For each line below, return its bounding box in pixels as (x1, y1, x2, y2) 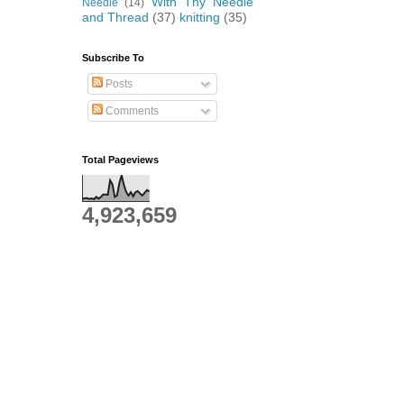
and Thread (82, 10, 149, 24)
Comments (103, 105, 159, 117)
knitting (179, 10, 220, 24)
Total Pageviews (82, 154, 159, 165)
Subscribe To (82, 52, 144, 63)
